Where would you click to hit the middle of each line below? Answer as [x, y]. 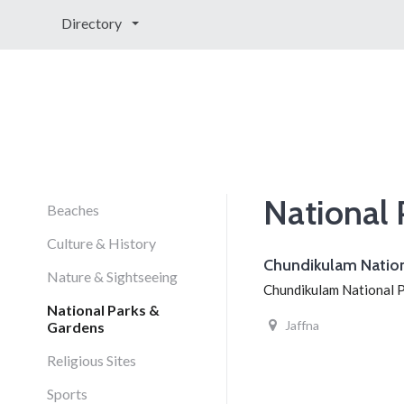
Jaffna [302, 326]
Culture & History [101, 243]
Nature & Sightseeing [112, 276]
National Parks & [103, 310]
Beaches [73, 210]
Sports [67, 394]
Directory [93, 23]
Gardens [76, 327]
